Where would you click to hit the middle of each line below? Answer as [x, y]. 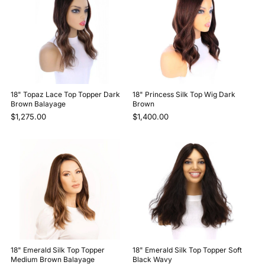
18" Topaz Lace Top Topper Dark [65, 95]
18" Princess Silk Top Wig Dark [184, 95]
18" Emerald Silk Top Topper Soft [187, 250]
